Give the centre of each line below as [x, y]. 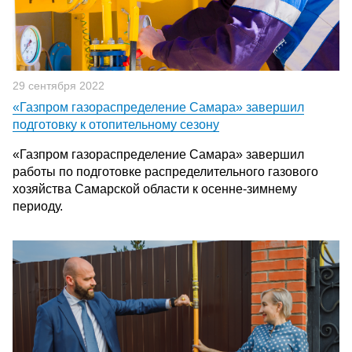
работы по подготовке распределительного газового [165, 172]
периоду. [38, 206]
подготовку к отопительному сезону [116, 125]
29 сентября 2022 [59, 86]
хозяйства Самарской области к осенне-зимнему [155, 189]
